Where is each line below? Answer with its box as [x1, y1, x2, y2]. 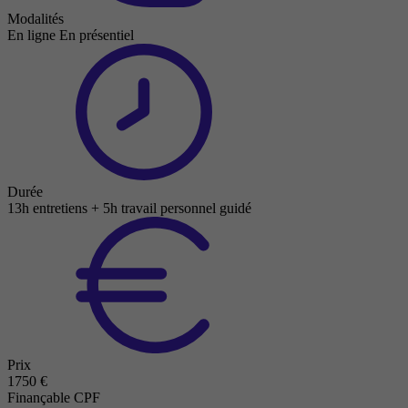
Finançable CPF [7, 389, 100, 405]
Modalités [7, 10, 64, 26]
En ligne [7, 26, 56, 43]
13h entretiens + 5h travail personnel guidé [7, 199, 251, 216]
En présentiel [59, 26, 134, 43]
